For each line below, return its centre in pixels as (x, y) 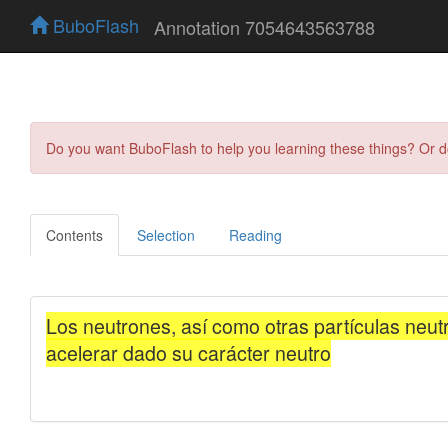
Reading (255, 234)
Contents (74, 234)
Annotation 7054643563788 (264, 26)
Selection (166, 234)
